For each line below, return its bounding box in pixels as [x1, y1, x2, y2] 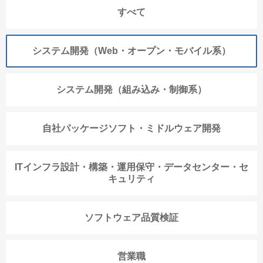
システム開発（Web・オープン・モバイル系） [32, 46, 231, 56]
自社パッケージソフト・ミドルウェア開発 [42, 123, 221, 134]
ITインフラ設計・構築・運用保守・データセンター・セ [15, 162, 248, 173]
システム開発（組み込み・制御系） [56, 85, 207, 95]
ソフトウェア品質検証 [85, 213, 178, 223]
